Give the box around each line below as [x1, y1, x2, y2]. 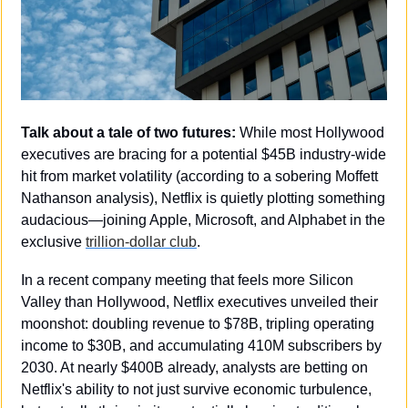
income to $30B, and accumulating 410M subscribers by [21, 338, 382, 354]
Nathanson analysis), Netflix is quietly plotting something [21, 190, 385, 207]
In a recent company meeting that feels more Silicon [21, 272, 353, 289]
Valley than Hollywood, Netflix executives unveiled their [21, 294, 378, 311]
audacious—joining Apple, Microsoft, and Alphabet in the [21, 212, 385, 229]
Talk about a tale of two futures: [21, 125, 236, 141]
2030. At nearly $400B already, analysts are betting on [21, 360, 368, 376]
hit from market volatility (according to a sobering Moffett [21, 168, 378, 185]
